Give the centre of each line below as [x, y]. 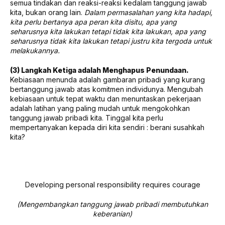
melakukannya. [35, 50]
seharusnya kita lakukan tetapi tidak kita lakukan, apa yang [108, 31]
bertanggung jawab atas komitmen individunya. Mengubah [106, 89]
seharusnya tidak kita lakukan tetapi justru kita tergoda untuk [111, 41]
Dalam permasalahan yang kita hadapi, [148, 12]
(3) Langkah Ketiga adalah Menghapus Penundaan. [99, 70]
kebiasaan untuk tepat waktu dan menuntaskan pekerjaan [105, 98]
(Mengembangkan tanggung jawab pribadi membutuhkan [113, 204]
